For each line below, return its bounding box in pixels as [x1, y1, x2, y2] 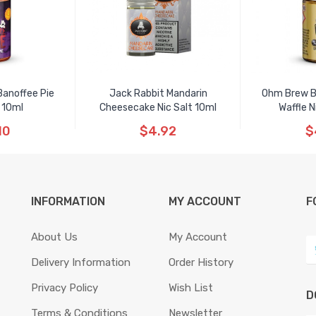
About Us [31, 231, 78, 243]
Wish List [169, 281, 213, 294]
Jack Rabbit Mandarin [109, 87, 207, 99]
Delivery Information [31, 256, 130, 269]
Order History [169, 256, 233, 269]
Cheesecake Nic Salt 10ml [99, 102, 217, 114]
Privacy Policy [31, 281, 98, 294]
